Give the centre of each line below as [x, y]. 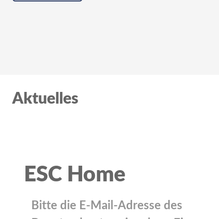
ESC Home [75, 175]
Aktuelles [45, 99]
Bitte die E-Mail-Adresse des [107, 206]
